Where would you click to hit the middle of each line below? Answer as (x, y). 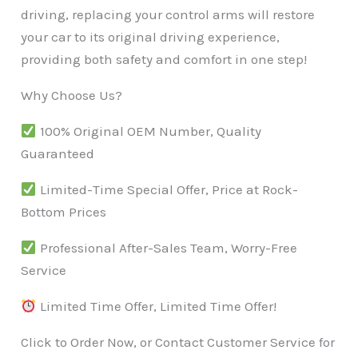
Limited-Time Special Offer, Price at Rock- (167, 190)
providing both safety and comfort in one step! (164, 60)
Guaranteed (58, 154)
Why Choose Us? (72, 95)
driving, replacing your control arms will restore (168, 15)
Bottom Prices (64, 212)
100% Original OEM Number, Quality (149, 131)
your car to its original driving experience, (151, 37)
